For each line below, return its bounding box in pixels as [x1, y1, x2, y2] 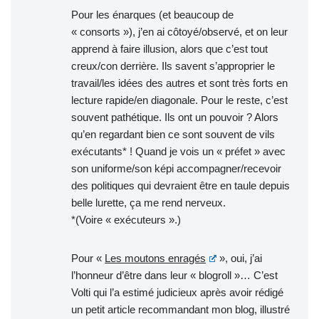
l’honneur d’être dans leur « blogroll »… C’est [71, 268, 278, 281]
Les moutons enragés [105, 251, 206, 264]
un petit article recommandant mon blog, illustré [71, 303, 290, 315]
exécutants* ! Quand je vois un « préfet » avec [71, 145, 286, 157]
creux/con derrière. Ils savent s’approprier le [71, 59, 275, 72]
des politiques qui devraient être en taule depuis [71, 179, 290, 192]
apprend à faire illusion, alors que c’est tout [71, 42, 268, 55]
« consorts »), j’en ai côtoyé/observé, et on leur [71, 25, 288, 38]
